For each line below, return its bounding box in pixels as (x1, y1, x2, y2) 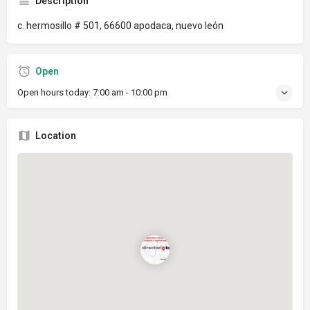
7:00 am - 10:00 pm (93, 86, 167, 98)
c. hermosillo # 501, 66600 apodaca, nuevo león (17, 19, 224, 31)
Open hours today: (17, 86, 93, 98)
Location (35, 129, 76, 141)
